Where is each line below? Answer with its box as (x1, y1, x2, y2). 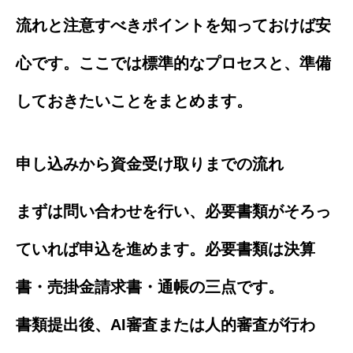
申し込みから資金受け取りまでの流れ (16, 154, 284, 173)
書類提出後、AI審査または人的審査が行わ (16, 315, 315, 333)
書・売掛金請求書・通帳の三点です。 (16, 277, 284, 295)
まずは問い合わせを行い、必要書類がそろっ (16, 202, 331, 220)
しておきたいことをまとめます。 (16, 91, 252, 110)
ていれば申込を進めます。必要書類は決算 (16, 240, 315, 258)
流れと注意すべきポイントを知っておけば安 (16, 16, 331, 34)
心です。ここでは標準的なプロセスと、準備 (16, 54, 331, 72)
